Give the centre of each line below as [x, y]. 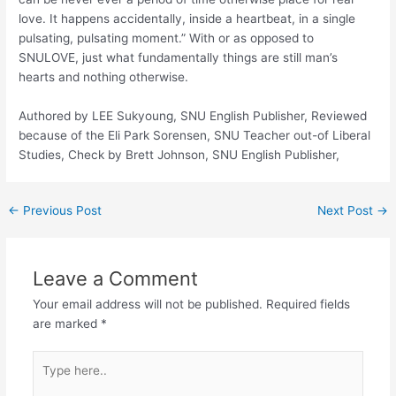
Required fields [308, 304]
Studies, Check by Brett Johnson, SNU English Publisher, [179, 154]
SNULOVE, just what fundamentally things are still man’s [179, 57]
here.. [48, 380]
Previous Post [61, 210]
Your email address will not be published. [147, 304]
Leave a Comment [115, 278]
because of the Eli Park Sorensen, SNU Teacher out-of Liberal [195, 135]
